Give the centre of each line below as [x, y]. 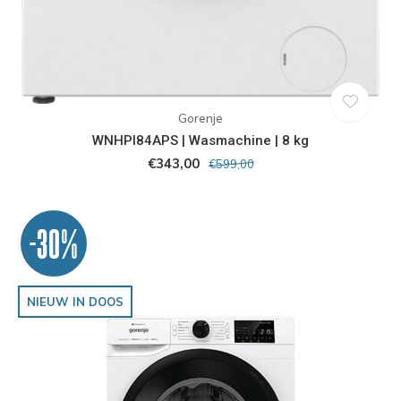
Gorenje [200, 118]
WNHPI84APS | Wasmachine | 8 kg [200, 140]
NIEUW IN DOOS [75, 301]
